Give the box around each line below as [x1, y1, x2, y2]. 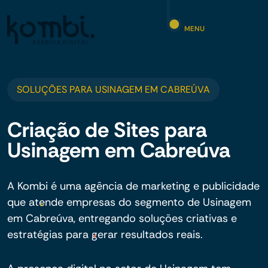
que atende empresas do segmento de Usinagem [7, 195, 251, 209]
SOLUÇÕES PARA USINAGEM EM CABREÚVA [17, 83, 210, 96]
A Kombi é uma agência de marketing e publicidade [7, 179, 260, 193]
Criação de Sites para [7, 116, 207, 144]
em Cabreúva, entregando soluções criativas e [7, 211, 237, 226]
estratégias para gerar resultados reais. [7, 227, 203, 242]
